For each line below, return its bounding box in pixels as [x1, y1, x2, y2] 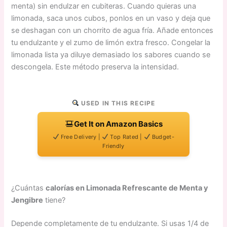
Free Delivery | [59, 133, 102, 140]
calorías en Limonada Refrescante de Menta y [46, 183, 209, 193]
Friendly [102, 142, 125, 149]
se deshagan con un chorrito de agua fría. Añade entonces [11, 25, 214, 35]
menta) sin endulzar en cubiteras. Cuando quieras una [11, 1, 197, 11]
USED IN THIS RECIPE [79, 99, 156, 107]
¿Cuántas [11, 183, 46, 193]
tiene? [43, 195, 66, 205]
